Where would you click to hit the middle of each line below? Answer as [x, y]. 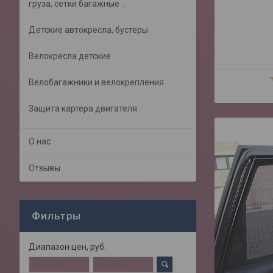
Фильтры [56, 216]
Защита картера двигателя [83, 108]
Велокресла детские [70, 56]
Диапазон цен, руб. [67, 247]
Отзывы [44, 168]
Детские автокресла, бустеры [88, 30]
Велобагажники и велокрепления [96, 82]
